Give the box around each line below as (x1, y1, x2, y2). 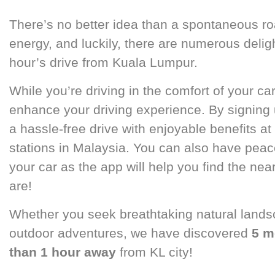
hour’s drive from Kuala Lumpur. (9, 55, 202, 69)
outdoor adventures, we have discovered (9, 226, 252, 240)
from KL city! (116, 245, 193, 259)
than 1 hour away (9, 245, 117, 259)
